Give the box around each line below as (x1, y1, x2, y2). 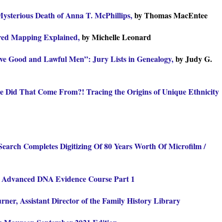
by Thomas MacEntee (134, 9, 208, 21)
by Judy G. (173, 53, 212, 64)
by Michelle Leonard (82, 31, 151, 43)
